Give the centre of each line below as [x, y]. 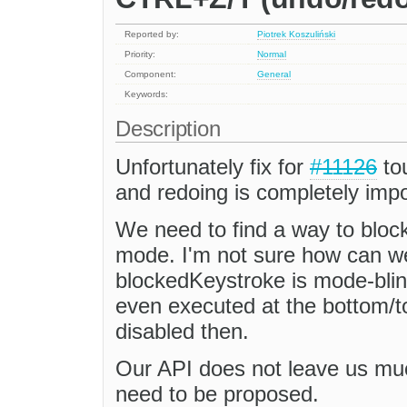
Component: [151, 74]
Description [171, 129]
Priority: [140, 55]
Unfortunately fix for [213, 167]
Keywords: [147, 94]
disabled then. [182, 332]
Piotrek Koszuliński [297, 35]
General [274, 74]
